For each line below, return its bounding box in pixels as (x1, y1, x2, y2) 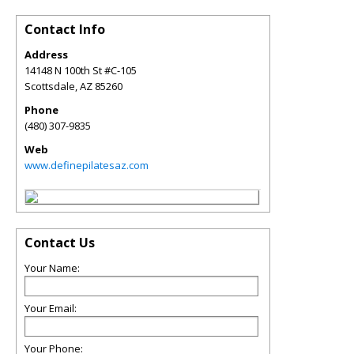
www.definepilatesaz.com (24, 158, 149, 172)
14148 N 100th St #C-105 (24, 63, 137, 77)
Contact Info (24, 21, 105, 38)
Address (24, 47, 68, 62)
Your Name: (24, 261, 80, 275)
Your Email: (24, 301, 77, 315)
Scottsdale (24, 79, 75, 93)
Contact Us (24, 234, 95, 251)
